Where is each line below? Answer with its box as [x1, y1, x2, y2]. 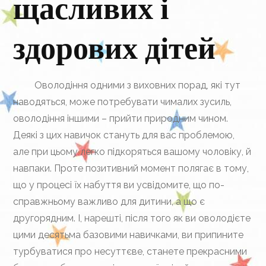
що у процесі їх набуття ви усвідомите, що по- [13, 179, 225, 191]
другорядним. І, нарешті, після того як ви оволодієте [13, 213, 251, 224]
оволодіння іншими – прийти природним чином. [13, 113, 229, 124]
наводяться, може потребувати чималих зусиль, [13, 96, 232, 107]
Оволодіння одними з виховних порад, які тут [13, 80, 241, 91]
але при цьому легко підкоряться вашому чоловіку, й [13, 146, 252, 157]
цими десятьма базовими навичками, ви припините [13, 229, 244, 240]
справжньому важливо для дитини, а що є [13, 196, 205, 207]
